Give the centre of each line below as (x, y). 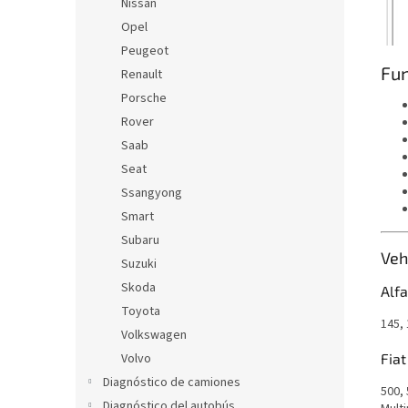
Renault (142, 75)
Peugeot (145, 51)
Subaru (140, 240)
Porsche (144, 98)
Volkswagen (154, 335)
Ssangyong (152, 193)
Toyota (141, 311)
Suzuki (139, 264)
